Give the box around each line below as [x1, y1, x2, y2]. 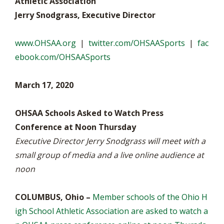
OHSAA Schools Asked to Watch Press [15, 107, 163, 118]
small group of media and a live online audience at [15, 149, 204, 160]
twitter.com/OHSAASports [88, 37, 185, 48]
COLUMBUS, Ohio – [15, 191, 90, 202]
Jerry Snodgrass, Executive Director [15, 9, 155, 20]
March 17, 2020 [15, 79, 73, 90]
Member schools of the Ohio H [92, 191, 207, 202]
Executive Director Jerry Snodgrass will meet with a [15, 135, 205, 146]
